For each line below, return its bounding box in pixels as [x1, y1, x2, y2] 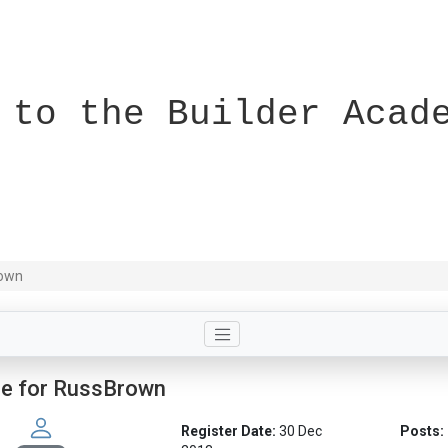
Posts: [400, 423, 445, 440]
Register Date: [180, 423, 276, 440]
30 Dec [278, 423, 322, 440]
